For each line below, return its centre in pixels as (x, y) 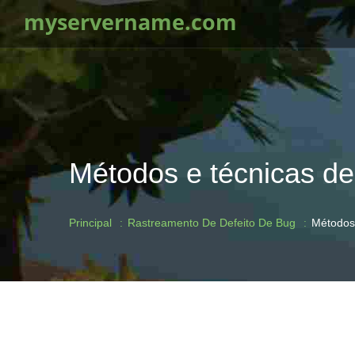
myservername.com (130, 22)
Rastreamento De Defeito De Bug (212, 223)
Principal (90, 223)
